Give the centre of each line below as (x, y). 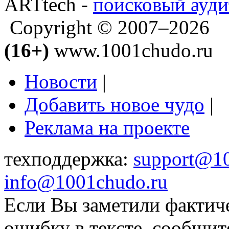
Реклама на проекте (107, 127)
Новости (61, 81)
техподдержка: (69, 158)
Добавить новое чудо (114, 104)
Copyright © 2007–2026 (107, 27)
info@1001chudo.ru (86, 181)
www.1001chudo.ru (131, 50)
